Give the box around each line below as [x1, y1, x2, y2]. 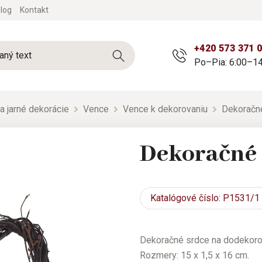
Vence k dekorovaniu [123, 103, 208, 115]
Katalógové [150, 192, 197, 204]
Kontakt [20, 5, 49, 15]
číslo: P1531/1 [196, 192, 260, 204]
